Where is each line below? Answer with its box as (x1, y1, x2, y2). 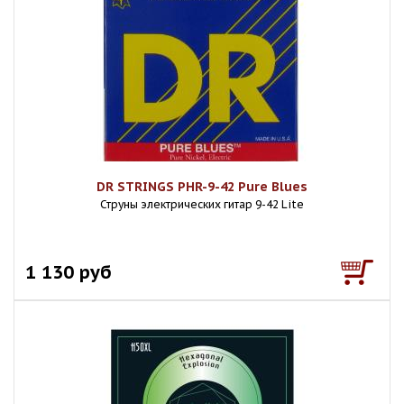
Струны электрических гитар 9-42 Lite (100, 197, 304, 211)
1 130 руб (25, 260, 112, 284)
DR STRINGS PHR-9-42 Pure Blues (96, 179, 308, 195)
